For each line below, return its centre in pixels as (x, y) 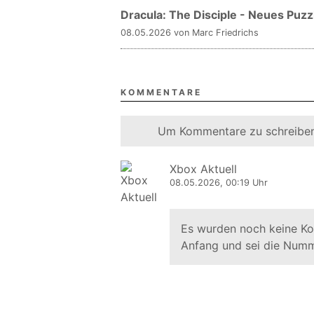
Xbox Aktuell (203, 169)
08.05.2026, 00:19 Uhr (219, 183)
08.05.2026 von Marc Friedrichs (190, 33)
